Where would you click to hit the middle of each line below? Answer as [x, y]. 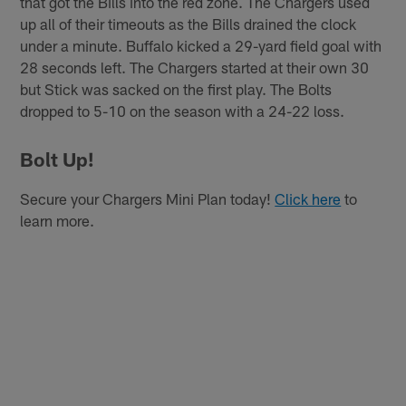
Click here [308, 199]
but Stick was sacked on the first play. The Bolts [176, 88]
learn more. [58, 221]
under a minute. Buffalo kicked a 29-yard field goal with [201, 45]
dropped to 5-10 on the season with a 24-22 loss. [183, 110]
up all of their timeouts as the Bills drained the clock [188, 23]
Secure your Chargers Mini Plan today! [148, 199]
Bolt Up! [58, 159]
